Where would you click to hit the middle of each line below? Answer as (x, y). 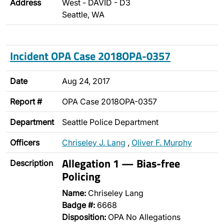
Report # (26, 101)
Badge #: (78, 205)
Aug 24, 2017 (86, 81)
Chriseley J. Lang (94, 142)
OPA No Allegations (143, 217)
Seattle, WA (83, 14)
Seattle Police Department (110, 122)
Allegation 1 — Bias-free (121, 163)
